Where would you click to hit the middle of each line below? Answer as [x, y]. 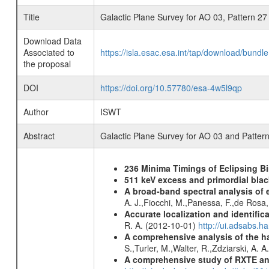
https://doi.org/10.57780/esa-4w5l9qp [171, 88]
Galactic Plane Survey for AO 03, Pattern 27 [183, 17]
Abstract [39, 136]
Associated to [49, 52]
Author [36, 112]
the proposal [47, 64]
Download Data [52, 41]
